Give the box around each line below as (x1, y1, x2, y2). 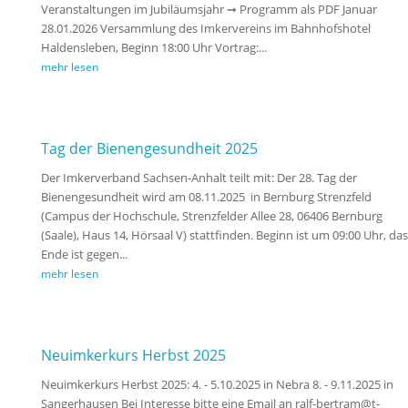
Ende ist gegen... (40, 246, 127, 263)
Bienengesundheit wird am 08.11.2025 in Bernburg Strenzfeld (40, 189, 372, 206)
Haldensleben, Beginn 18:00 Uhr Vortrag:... (40, 39, 267, 56)
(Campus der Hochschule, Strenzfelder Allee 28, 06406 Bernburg (40, 208, 382, 225)
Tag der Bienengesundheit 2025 (40, 138, 258, 159)
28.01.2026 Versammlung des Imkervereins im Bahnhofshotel (40, 20, 371, 37)
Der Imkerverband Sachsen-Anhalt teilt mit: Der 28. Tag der (40, 169, 357, 187)
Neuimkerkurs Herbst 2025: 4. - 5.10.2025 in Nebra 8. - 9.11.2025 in (40, 376, 393, 393)
